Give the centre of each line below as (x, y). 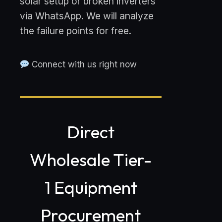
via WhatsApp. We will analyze (87, 16)
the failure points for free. (76, 31)
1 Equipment (91, 188)
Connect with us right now (83, 65)
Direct (91, 132)
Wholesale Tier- (91, 160)
